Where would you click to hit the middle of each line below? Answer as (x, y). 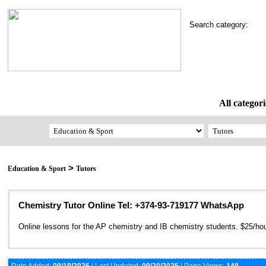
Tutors (86, 169)
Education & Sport (37, 169)
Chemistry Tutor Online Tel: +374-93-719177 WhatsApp (131, 205)
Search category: (222, 25)
